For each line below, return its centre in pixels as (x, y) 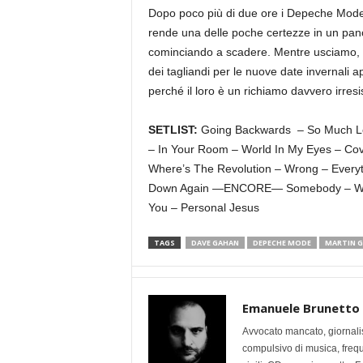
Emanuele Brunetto (301, 308)
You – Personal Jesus (203, 208)
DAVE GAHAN (215, 243)
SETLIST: (173, 130)
